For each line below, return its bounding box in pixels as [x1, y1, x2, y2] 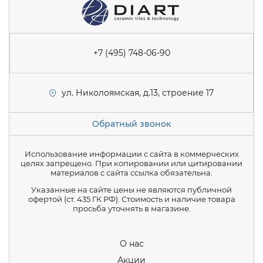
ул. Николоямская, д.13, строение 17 [61, 87, 214, 99]
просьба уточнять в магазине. [72, 204, 191, 214]
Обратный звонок [92, 119, 171, 130]
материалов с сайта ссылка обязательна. [50, 168, 213, 178]
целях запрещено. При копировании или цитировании [21, 159, 242, 168]
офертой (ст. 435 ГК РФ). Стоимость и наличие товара [28, 194, 235, 204]
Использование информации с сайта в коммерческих [24, 149, 239, 159]
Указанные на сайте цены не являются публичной [31, 185, 232, 195]
